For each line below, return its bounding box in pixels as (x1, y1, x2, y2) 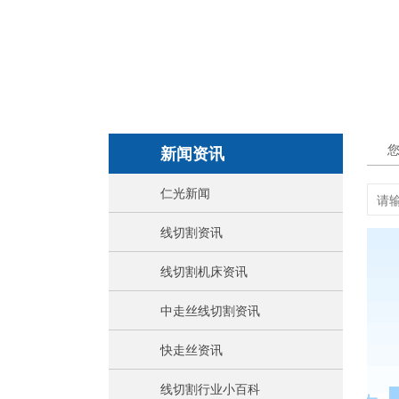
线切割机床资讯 (160, 263, 248, 280)
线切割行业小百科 (160, 380, 260, 397)
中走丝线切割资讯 (160, 302, 260, 319)
